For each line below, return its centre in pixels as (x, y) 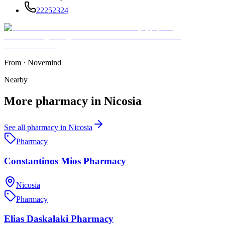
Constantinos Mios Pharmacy (65, 161)
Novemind (44, 63)
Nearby (16, 80)
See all (16, 127)
